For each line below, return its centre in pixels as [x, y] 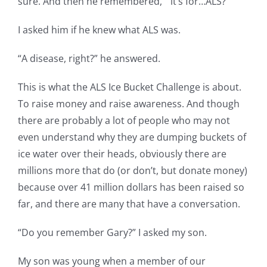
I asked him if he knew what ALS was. [99, 30]
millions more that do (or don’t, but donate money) [133, 170]
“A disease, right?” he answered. [89, 58]
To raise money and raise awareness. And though [129, 103]
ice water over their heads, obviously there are [122, 153]
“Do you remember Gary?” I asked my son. [112, 232]
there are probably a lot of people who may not [124, 120]
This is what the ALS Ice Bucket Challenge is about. [130, 87]
